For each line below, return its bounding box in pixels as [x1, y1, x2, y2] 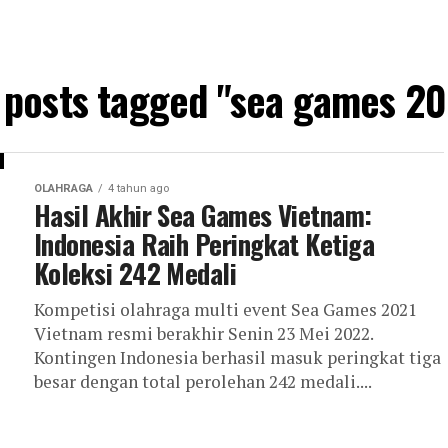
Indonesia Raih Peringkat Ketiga [34, 224, 375, 264]
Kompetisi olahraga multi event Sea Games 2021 [34, 298, 417, 321]
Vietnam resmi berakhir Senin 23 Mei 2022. [34, 322, 373, 345]
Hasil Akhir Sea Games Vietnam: [34, 195, 372, 235]
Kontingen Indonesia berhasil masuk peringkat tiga [34, 346, 441, 369]
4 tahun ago [108, 182, 169, 195]
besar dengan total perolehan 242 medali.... [34, 370, 372, 393]
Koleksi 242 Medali [34, 253, 237, 293]
